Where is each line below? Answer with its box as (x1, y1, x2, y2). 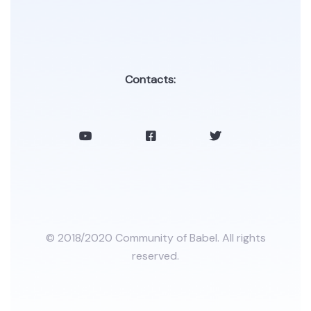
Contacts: (125, 72, 176, 87)
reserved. (132, 248, 179, 263)
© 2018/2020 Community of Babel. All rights (45, 230, 266, 245)
